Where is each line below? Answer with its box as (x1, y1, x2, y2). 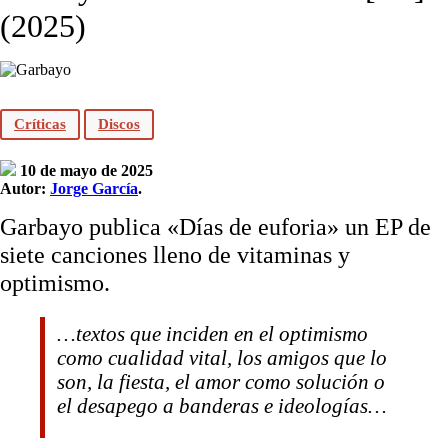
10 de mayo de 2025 (20, 162, 153, 180)
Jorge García (50, 180, 138, 198)
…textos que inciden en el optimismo (57, 322, 368, 346)
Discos (98, 115, 140, 132)
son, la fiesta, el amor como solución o (57, 370, 385, 394)
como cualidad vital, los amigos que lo (57, 346, 387, 370)
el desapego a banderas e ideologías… (57, 394, 387, 418)
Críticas (14, 115, 66, 132)
